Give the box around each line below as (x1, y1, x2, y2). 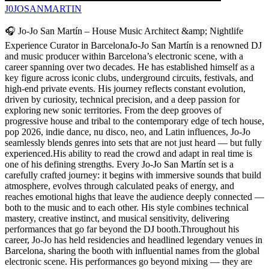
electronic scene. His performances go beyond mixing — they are (5, 256, 252, 267)
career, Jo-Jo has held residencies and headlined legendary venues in (5, 234, 262, 245)
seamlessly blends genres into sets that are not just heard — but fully (5, 137, 262, 148)
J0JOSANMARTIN (5, 3, 82, 14)
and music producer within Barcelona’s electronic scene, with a (5, 50, 243, 61)
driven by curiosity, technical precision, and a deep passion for (5, 94, 240, 104)
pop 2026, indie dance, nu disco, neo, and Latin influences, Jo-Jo (5, 126, 250, 137)
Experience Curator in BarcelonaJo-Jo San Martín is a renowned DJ (5, 40, 262, 50)
